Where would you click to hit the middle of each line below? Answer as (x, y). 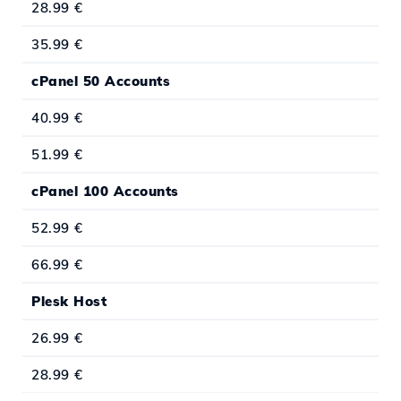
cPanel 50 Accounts (101, 81)
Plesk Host (69, 302)
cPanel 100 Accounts (105, 192)
